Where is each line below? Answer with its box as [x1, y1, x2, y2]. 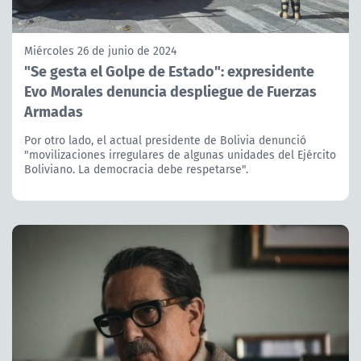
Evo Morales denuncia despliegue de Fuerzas [24, 79, 317, 102]
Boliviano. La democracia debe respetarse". [24, 160, 248, 177]
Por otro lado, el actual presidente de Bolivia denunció [24, 131, 306, 148]
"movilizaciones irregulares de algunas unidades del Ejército [24, 146, 336, 163]
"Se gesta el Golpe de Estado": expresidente [24, 59, 314, 81]
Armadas [24, 99, 83, 122]
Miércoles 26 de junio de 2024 [24, 42, 176, 59]
